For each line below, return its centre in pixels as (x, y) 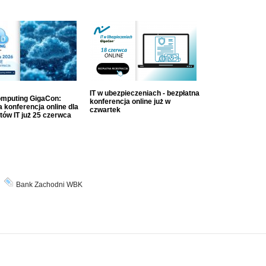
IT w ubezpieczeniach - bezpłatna (144, 93)
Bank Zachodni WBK (49, 185)
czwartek (105, 110)
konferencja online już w (130, 102)
